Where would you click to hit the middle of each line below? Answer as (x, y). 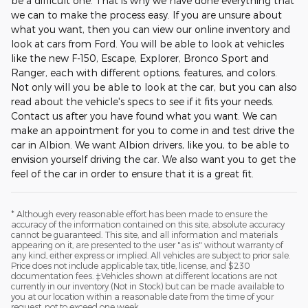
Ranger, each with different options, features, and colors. (144, 72)
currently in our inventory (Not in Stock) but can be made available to (147, 286)
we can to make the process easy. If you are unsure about (146, 14)
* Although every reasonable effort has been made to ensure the (139, 213)
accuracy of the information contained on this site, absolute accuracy (148, 224)
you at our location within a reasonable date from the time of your (142, 296)
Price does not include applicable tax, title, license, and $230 (131, 265)
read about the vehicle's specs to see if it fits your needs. (142, 101)
